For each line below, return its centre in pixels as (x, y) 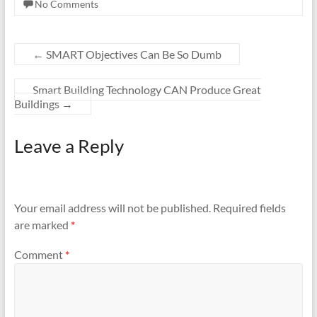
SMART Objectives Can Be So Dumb (132, 54)
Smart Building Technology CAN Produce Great (146, 89)
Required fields (249, 207)
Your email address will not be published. (112, 207)
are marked (42, 224)
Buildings (38, 103)
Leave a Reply (69, 145)
